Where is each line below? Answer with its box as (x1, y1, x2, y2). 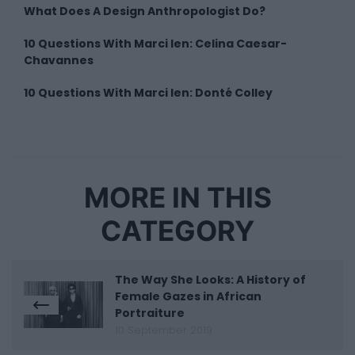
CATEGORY (101, 213, 254, 248)
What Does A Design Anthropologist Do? (24, 2, 265, 19)
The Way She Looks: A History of (115, 271, 306, 288)
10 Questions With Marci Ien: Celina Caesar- (24, 35, 287, 52)
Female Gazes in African (115, 288, 261, 304)
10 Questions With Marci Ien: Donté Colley (24, 84, 273, 101)
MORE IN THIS (83, 180, 272, 215)
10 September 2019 (115, 323, 212, 337)
